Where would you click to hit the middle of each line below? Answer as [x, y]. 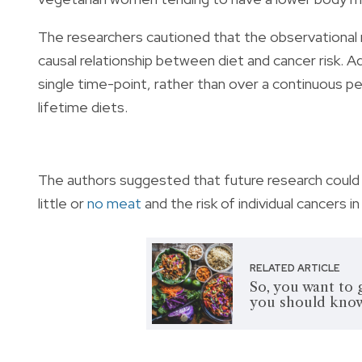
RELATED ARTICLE [295, 268]
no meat [114, 203]
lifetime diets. [83, 107]
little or [63, 203]
